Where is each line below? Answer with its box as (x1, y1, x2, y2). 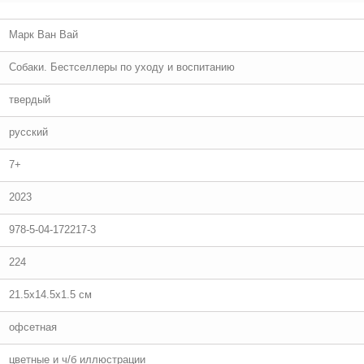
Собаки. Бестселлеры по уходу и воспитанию (9, 61, 235, 73)
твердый (9, 93, 50, 106)
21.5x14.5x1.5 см (9, 288, 92, 301)
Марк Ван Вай (9, 28, 78, 41)
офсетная (9, 321, 57, 333)
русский (9, 126, 48, 138)
